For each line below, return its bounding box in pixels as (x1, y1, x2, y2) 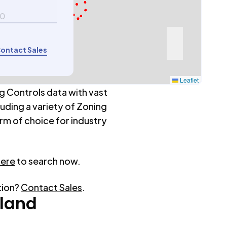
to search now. (17, 155, 81, 167)
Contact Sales (21, 181, 82, 193)
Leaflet (178, 75, 199, 84)
